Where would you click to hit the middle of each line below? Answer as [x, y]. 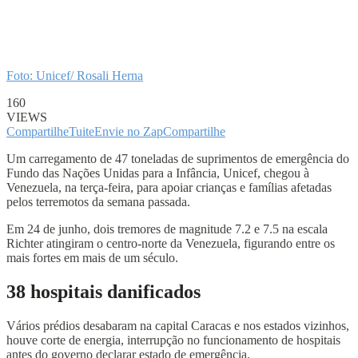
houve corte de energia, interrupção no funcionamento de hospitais [173, 340]
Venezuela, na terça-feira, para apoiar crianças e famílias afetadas [169, 187]
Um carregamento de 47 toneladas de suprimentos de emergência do [178, 158]
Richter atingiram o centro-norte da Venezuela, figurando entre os [171, 243]
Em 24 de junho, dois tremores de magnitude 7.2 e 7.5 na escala [167, 229]
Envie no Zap [129, 131]
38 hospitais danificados [103, 291]
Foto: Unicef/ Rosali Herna [75, 75]
